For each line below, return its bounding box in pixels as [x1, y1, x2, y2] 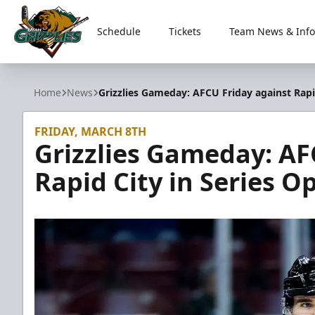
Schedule [96, 25, 141, 38]
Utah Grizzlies [13, 58, 87, 74]
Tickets [168, 25, 201, 38]
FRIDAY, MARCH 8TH [34, 124, 146, 139]
